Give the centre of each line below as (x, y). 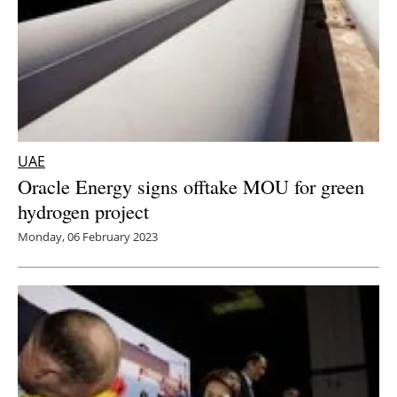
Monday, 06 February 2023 (88, 237)
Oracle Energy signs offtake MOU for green (191, 187)
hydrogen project (83, 211)
